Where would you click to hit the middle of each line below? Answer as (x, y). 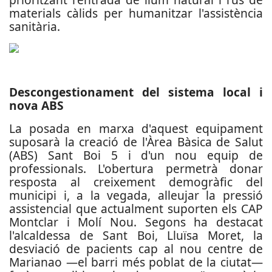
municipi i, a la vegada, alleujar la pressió (136, 195)
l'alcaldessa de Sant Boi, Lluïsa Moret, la (136, 235)
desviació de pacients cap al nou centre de (136, 249)
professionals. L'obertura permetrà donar (136, 168)
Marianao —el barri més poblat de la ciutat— (136, 262)
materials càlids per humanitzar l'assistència (136, 13)
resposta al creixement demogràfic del (136, 182)
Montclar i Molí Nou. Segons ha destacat (136, 222)
